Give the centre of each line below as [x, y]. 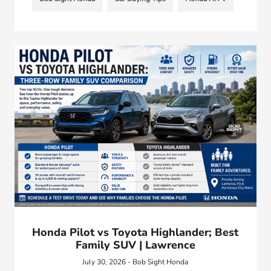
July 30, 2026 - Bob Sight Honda [135, 262]
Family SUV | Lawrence [135, 245]
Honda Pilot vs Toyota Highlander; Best [135, 232]
